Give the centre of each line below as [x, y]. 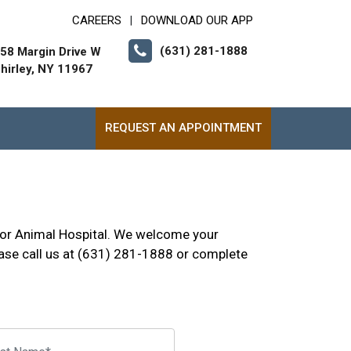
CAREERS [97, 20]
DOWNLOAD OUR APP [197, 20]
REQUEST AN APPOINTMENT [183, 128]
